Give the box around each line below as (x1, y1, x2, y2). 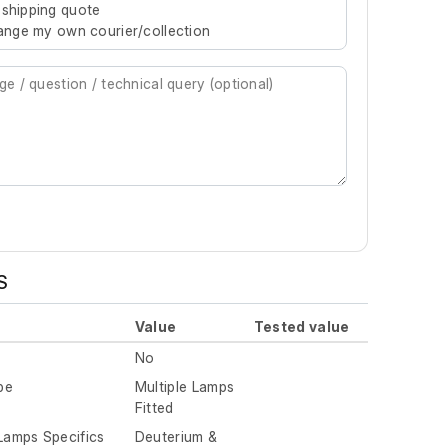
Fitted (134, 399, 174, 417)
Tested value (253, 318, 350, 336)
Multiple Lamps (134, 378, 235, 396)
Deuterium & (134, 428, 218, 446)
